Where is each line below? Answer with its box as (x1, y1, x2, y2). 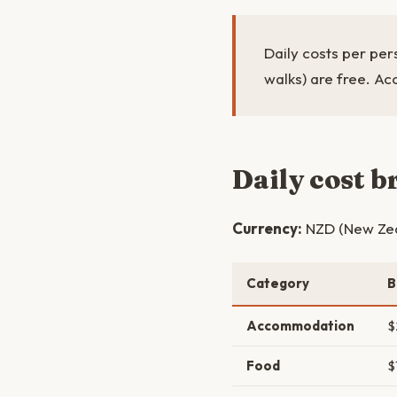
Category (246, 275, 309, 292)
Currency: (232, 219, 302, 237)
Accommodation (246, 317, 354, 334)
